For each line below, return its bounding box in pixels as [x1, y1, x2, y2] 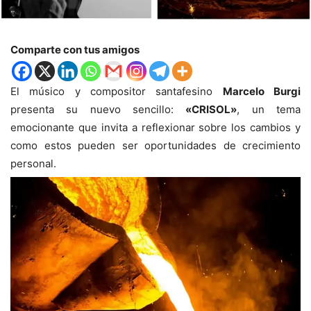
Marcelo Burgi [222, 85, 301, 99]
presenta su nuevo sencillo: [10, 103, 186, 117]
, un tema [237, 103, 301, 117]
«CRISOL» [185, 103, 237, 117]
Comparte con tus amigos [10, 43, 140, 57]
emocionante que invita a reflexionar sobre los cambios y [10, 121, 301, 135]
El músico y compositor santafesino [10, 85, 223, 99]
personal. [10, 157, 56, 171]
